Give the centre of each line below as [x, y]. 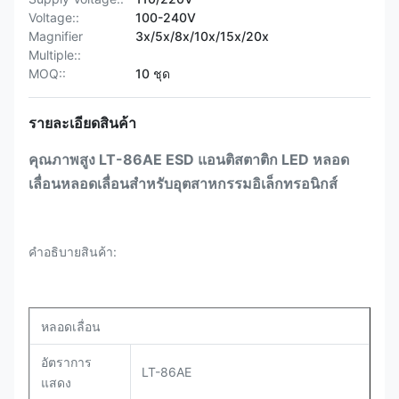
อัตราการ [66, 362]
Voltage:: [54, 17]
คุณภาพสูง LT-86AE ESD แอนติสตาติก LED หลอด [189, 159]
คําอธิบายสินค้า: [73, 252]
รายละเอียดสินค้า [82, 123]
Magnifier [56, 36]
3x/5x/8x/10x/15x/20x [202, 36]
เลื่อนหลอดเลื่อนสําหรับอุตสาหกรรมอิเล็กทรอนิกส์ [183, 183]
